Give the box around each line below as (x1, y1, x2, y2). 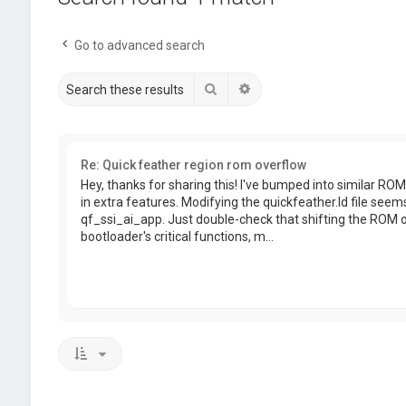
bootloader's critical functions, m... (80, 229, 274, 245)
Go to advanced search (73, 38, 205, 53)
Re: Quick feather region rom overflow (80, 158, 306, 172)
